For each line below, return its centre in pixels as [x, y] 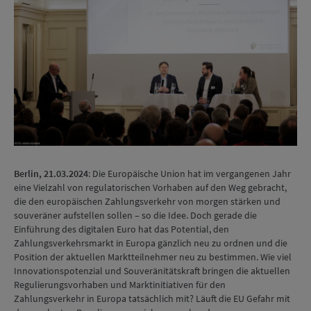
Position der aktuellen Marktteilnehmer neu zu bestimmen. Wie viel [153, 257]
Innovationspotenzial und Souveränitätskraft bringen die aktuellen [152, 271]
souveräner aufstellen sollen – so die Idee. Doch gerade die [135, 215]
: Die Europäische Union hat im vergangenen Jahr [190, 174]
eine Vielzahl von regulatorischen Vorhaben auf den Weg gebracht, [150, 187]
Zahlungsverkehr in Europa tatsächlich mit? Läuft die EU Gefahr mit [152, 299]
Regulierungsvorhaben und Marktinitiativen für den [120, 285]
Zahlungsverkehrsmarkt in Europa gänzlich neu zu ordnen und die [151, 243]
